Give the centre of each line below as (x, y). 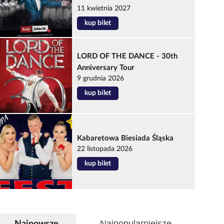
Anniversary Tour (106, 68)
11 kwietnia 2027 (104, 8)
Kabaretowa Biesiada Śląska (125, 138)
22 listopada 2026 (105, 149)
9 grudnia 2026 (101, 78)
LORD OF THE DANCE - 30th (127, 56)
